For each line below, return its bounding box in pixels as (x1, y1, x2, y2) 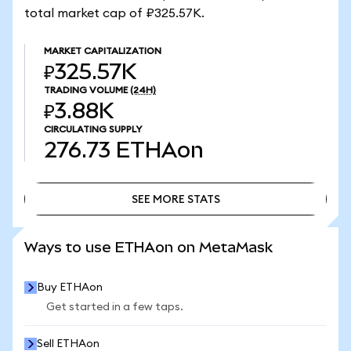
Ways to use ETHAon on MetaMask (24, 239, 273, 255)
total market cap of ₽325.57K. (24, 7, 204, 20)
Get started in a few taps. (46, 302, 183, 313)
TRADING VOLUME (44, 85, 128, 95)
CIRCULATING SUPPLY (44, 125, 142, 134)
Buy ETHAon (37, 282, 103, 293)
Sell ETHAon (37, 338, 100, 349)
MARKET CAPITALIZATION (44, 46, 161, 56)
